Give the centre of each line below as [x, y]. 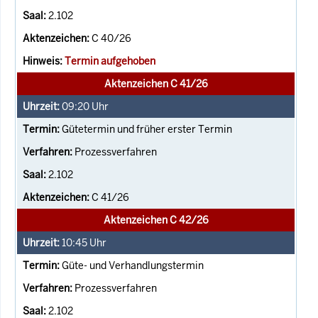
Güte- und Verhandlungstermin [133, 265]
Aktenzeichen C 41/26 [156, 83]
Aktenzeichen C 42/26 [156, 220]
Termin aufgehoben [110, 61]
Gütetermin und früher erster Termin [147, 129]
